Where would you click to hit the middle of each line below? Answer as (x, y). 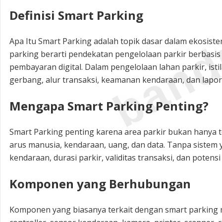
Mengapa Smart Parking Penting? (109, 106)
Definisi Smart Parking (76, 15)
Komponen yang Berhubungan (100, 183)
